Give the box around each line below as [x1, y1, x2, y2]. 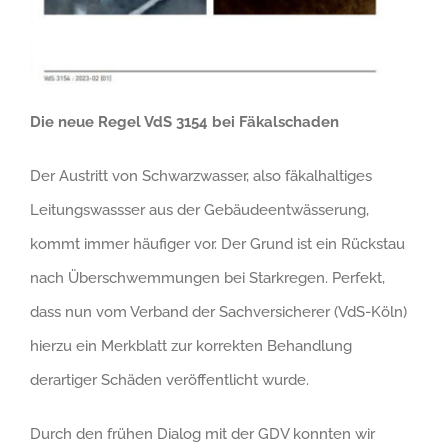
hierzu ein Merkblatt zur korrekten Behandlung [30, 336, 352, 355]
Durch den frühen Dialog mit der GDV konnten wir [30, 424, 375, 443]
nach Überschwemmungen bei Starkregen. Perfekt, [30, 268, 385, 287]
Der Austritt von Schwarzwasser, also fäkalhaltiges [30, 166, 372, 185]
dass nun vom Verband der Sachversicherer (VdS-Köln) [30, 302, 407, 321]
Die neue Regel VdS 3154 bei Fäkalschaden [30, 112, 339, 131]
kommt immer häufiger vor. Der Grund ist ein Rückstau [30, 234, 405, 253]
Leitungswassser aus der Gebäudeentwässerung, [30, 200, 369, 219]
